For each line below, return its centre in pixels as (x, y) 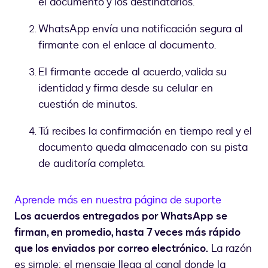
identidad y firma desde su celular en (126, 89)
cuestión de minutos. (88, 105)
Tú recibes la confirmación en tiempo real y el (145, 132)
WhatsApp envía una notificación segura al (141, 29)
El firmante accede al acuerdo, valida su (133, 72)
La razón (230, 249)
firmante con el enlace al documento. (127, 45)
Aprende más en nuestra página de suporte (118, 200)
